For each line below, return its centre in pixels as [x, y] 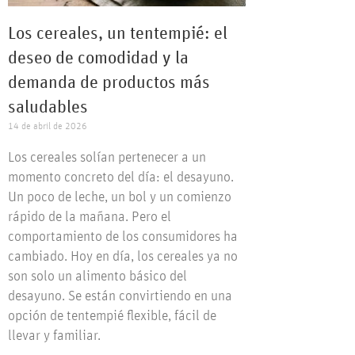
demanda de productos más [109, 84]
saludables [48, 108]
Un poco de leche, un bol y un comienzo [120, 198]
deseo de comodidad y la [98, 59]
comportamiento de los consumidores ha [123, 237]
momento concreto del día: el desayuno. [121, 178]
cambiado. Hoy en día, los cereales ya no [123, 257]
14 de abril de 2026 [48, 126]
